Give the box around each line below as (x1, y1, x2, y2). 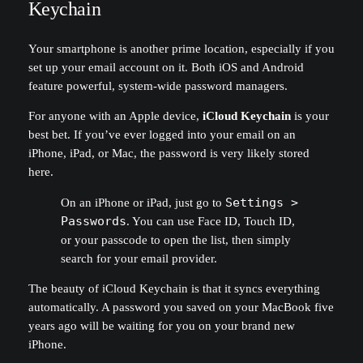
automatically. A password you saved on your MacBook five (28, 301, 334, 314)
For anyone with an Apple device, (28, 109, 203, 123)
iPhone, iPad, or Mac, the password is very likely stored (28, 147, 310, 160)
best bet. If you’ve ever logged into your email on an (28, 128, 296, 142)
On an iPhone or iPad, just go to (60, 195, 225, 209)
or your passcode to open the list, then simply (60, 233, 291, 246)
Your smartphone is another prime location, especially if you (28, 41, 335, 55)
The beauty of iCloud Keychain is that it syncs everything (28, 282, 320, 296)
